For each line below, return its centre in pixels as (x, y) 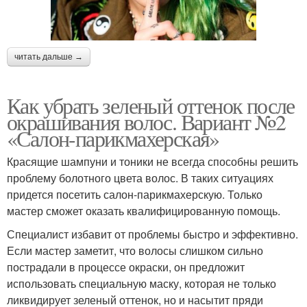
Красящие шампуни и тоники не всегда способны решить (152, 162)
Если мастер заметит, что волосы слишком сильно (135, 251)
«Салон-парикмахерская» (113, 138)
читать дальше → (49, 57)
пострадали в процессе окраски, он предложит (126, 267)
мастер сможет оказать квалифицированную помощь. (144, 211)
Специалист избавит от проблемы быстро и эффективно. (152, 234)
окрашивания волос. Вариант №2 (146, 122)
